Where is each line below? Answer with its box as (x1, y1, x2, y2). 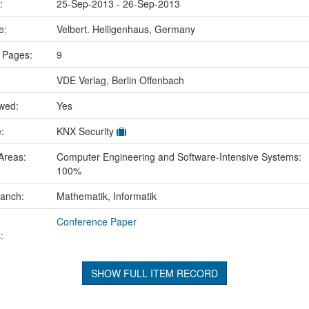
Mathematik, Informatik (56, 189, 157, 203)
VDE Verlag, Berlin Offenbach (56, 73, 184, 88)
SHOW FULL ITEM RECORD (90, 266, 218, 281)
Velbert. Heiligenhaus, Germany (56, 22, 195, 37)
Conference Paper (56, 215, 137, 229)
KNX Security (56, 124, 117, 139)
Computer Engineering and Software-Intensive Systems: (56, 150, 301, 164)
